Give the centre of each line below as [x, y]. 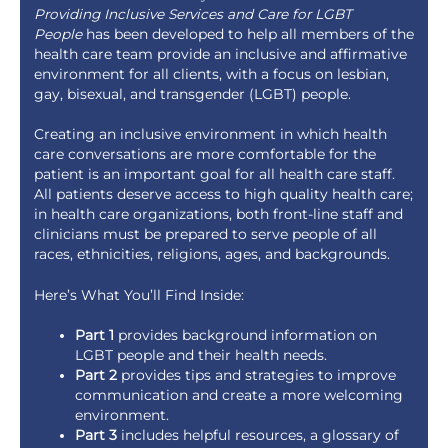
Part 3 [95, 435]
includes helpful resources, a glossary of [257, 435]
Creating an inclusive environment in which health [210, 134]
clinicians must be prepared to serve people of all [205, 234]
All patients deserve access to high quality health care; [223, 194]
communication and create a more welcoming [238, 395]
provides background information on [245, 335]
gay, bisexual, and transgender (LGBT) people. [192, 93]
